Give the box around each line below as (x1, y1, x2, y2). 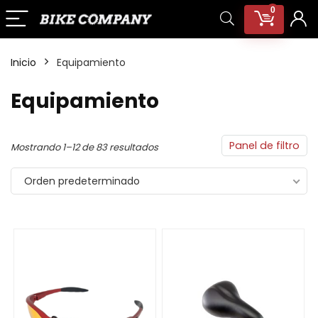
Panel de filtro (229, 138, 300, 153)
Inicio (11, 55, 36, 70)
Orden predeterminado (24, 174, 140, 188)
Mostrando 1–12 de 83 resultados (11, 141, 158, 154)
